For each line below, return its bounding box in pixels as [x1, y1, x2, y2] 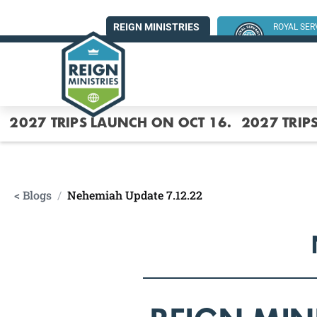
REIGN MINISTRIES [113, 21, 200, 33]
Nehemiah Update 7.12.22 [67, 188, 202, 202]
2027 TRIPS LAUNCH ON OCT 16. [9, 117, 232, 132]
